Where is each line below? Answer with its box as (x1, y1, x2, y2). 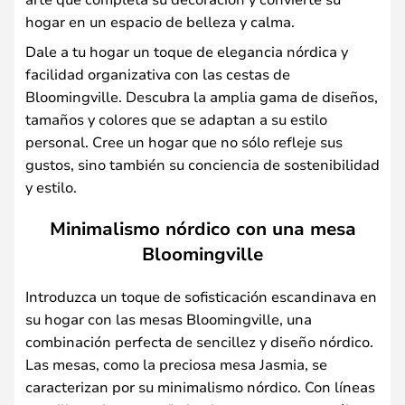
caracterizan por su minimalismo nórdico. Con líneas (25, 377, 375, 396)
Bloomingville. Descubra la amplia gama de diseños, (25, 86, 378, 106)
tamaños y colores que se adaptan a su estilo (25, 108, 327, 128)
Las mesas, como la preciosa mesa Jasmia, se (25, 354, 327, 373)
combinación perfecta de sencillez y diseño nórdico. (25, 332, 373, 351)
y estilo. (25, 176, 77, 196)
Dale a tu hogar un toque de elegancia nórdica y (25, 41, 348, 61)
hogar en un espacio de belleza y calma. (25, 11, 295, 31)
